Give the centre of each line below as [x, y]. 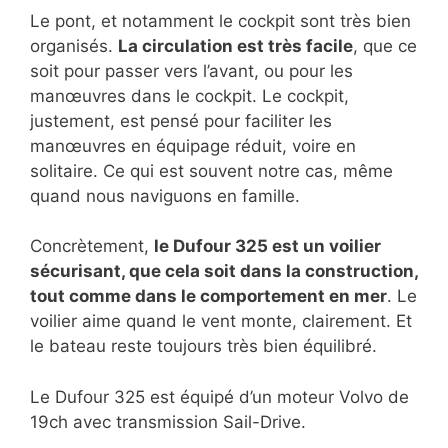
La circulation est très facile [235, 45]
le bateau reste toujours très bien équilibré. [203, 346]
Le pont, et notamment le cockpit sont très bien [220, 20]
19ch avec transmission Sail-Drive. [168, 421]
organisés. [74, 45]
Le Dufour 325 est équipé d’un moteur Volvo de [219, 396]
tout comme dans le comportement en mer [208, 296]
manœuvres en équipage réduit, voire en [193, 145]
